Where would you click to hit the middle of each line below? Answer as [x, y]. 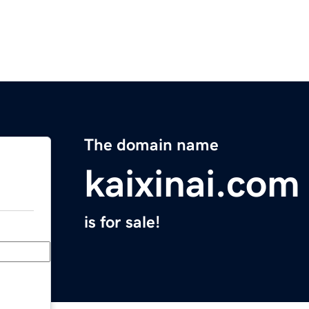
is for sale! [122, 222]
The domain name [151, 145]
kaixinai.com [192, 184]
